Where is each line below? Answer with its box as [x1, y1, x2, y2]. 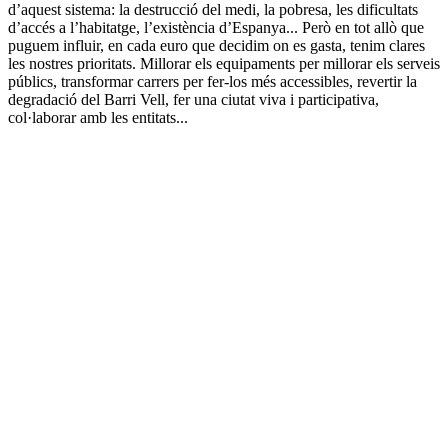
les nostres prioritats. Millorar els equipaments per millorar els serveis [8, 54, 440, 72]
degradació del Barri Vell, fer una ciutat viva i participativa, [8, 90, 379, 108]
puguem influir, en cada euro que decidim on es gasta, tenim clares [8, 36, 425, 54]
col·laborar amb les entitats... [8, 108, 188, 126]
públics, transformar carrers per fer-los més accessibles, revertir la [8, 72, 417, 90]
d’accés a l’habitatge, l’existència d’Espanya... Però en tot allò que [8, 18, 424, 36]
